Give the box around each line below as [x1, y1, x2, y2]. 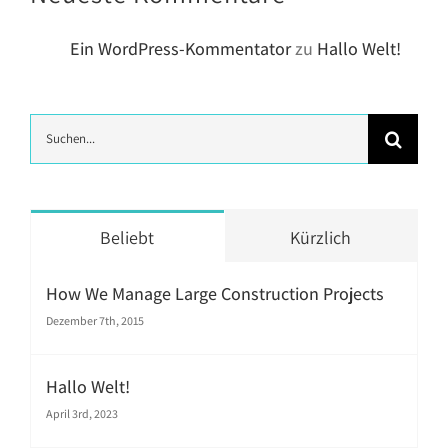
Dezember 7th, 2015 [46, 312, 144, 328]
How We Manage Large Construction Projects [46, 281, 384, 305]
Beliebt [100, 225, 155, 249]
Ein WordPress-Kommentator [70, 36, 291, 60]
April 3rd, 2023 [46, 405, 118, 421]
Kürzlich [290, 225, 352, 249]
